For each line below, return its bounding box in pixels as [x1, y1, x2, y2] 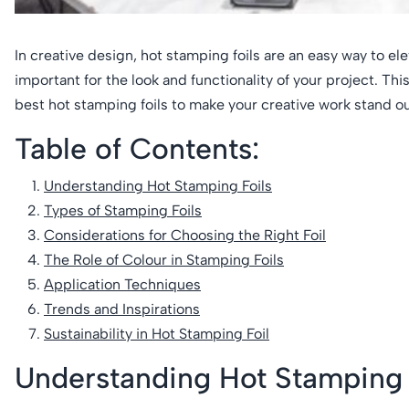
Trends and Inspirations [44, 299, 200, 318]
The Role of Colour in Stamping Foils [44, 250, 284, 268]
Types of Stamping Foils [44, 201, 202, 219]
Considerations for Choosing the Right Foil [44, 225, 326, 244]
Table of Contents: [15, 131, 259, 166]
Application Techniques [44, 275, 201, 293]
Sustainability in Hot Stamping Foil [44, 324, 269, 342]
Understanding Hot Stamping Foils [44, 176, 272, 194]
